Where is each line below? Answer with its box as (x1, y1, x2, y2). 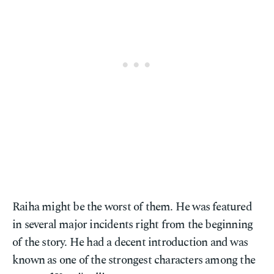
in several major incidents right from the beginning (12, 216, 253, 234)
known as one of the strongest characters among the (12, 251, 256, 269)
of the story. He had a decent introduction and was (12, 234, 248, 251)
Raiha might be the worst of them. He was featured (12, 198, 252, 216)
